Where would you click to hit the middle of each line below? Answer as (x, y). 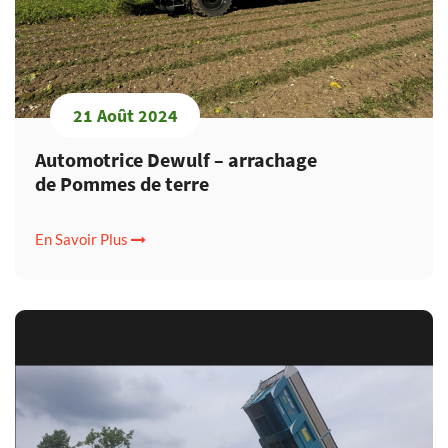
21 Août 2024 (125, 115)
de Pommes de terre (122, 183)
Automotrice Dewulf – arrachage (176, 159)
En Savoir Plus (83, 239)
